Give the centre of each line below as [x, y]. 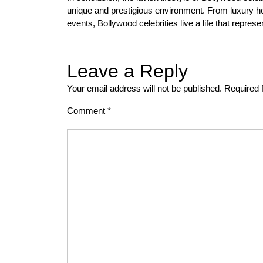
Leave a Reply [127, 71]
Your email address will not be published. [144, 88]
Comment [87, 111]
